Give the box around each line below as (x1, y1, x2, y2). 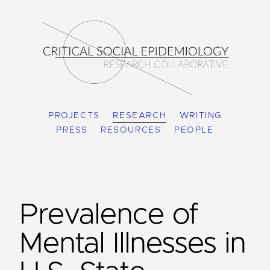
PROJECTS (48, 111, 100, 120)
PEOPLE (174, 125, 214, 134)
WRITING (179, 111, 222, 120)
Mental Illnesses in (19, 229, 246, 259)
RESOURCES (100, 125, 162, 134)
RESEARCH (113, 111, 167, 120)
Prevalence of (19, 200, 199, 230)
